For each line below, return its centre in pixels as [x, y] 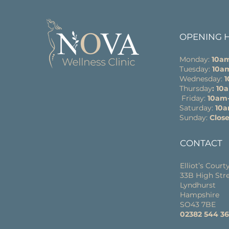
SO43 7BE [198, 204]
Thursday [196, 88]
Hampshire [200, 195]
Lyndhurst [198, 185]
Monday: [196, 59]
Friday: [193, 98]
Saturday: [197, 108]
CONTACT [201, 143]
